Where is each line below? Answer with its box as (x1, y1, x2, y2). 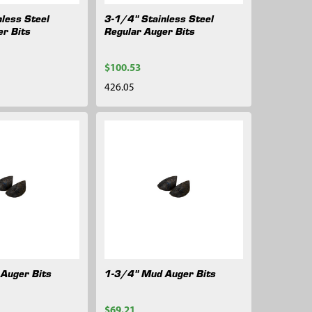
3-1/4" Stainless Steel (104, 11, 214, 26)
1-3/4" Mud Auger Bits (104, 266, 216, 281)
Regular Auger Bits (104, 24, 195, 38)
